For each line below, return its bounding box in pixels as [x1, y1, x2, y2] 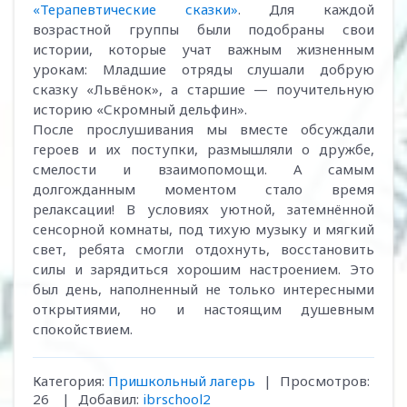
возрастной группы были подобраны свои [33, 20, 374, 38]
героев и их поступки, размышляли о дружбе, [33, 140, 374, 158]
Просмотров [280, 372, 367, 390]
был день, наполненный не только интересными [33, 280, 374, 298]
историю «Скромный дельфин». [33, 100, 247, 118]
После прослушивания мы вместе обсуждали [33, 120, 374, 138]
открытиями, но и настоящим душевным [33, 300, 374, 318]
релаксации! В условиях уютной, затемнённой [33, 200, 374, 218]
